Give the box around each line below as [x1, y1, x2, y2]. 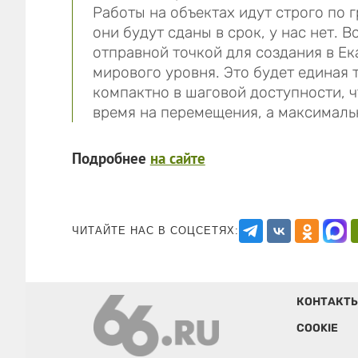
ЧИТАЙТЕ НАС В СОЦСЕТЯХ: [71, 224, 239, 237]
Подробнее [71, 148, 150, 168]
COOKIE [296, 320, 338, 335]
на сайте [149, 148, 205, 168]
